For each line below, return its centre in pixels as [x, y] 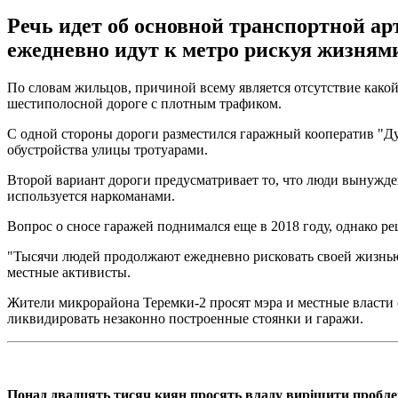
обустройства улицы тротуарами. [107, 149]
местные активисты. [69, 272]
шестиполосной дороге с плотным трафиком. [144, 103]
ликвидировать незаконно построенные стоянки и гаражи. [185, 318]
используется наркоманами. [91, 195]
